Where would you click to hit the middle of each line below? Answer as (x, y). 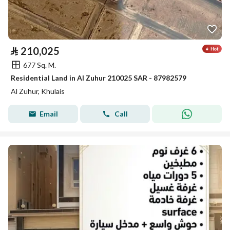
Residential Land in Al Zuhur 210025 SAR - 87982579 (99, 78)
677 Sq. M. (40, 65)
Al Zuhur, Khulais (38, 91)
